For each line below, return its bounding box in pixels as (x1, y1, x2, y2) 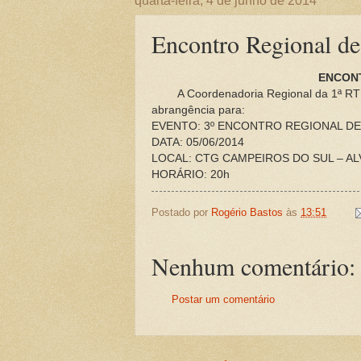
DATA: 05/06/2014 (151, 135, 244, 148)
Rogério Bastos (211, 205, 283, 218)
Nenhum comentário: (151, 250, 355, 283)
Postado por (151, 205, 211, 218)
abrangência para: (151, 103, 245, 116)
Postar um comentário (172, 293, 275, 306)
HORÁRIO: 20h (151, 168, 230, 180)
